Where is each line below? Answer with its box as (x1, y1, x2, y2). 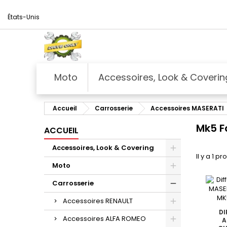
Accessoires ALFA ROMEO (63, 213, 146, 223)
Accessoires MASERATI (150, 103, 224, 112)
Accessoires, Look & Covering (52, 142, 154, 153)
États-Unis (8, 13, 40, 21)
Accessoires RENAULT (63, 196, 133, 206)
